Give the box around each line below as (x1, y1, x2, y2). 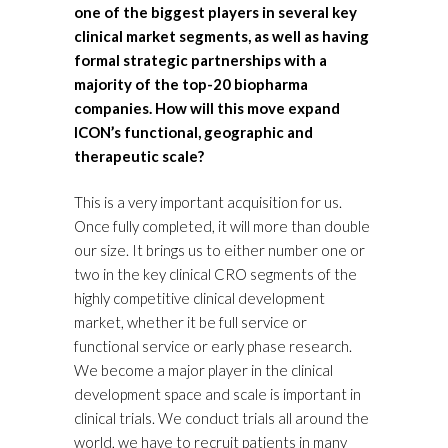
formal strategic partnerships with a (74, 51, 327, 70)
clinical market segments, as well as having (74, 27, 369, 46)
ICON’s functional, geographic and (74, 123, 313, 142)
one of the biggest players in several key (74, 3, 357, 22)
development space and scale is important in (74, 385, 361, 404)
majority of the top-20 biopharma (74, 75, 308, 94)
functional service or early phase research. (74, 337, 352, 356)
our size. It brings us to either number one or (74, 241, 365, 260)
